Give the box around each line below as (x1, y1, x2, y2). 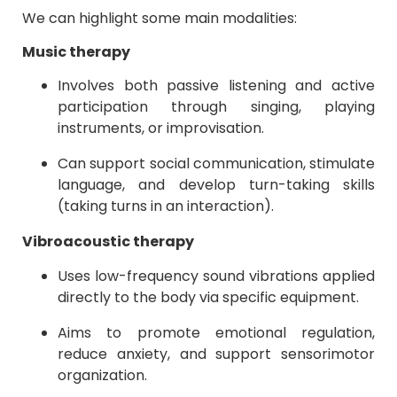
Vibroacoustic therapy (22, 231, 194, 253)
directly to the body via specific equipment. (58, 286, 359, 307)
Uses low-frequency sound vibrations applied (58, 265, 375, 286)
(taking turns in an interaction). (58, 196, 274, 217)
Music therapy (22, 42, 130, 63)
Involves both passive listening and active (58, 75, 375, 97)
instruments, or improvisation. (58, 118, 264, 139)
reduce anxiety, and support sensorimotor (58, 343, 375, 364)
